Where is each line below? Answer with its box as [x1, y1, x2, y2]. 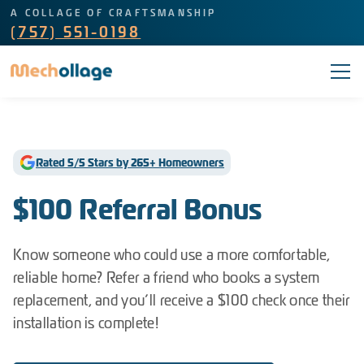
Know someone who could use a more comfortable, [13, 245, 331, 264]
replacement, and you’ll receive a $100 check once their [13, 291, 350, 310]
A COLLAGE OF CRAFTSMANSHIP [11, 6, 217, 19]
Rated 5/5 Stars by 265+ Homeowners [36, 155, 224, 170]
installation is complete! [13, 314, 159, 332]
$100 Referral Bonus [13, 192, 262, 227]
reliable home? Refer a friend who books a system [13, 268, 320, 287]
